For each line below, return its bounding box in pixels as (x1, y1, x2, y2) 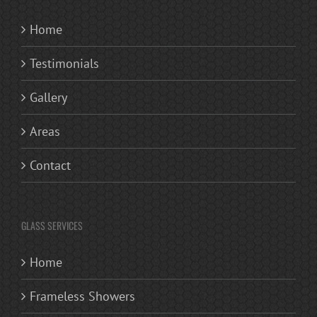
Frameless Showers (30, 287, 135, 304)
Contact (30, 156, 71, 173)
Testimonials (30, 54, 99, 71)
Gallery (30, 88, 67, 105)
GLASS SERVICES (21, 217, 83, 233)
